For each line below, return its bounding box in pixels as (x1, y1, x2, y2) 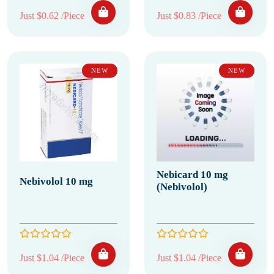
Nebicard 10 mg (157, 169, 228, 180)
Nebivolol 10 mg (20, 176, 93, 187)
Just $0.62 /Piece (20, 10, 84, 21)
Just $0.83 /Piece (157, 10, 221, 21)
